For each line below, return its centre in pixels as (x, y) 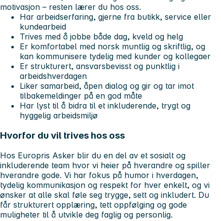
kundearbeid (43, 27)
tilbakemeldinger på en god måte (81, 96)
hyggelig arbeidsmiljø (59, 116)
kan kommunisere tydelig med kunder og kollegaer (115, 56)
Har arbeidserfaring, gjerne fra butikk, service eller (115, 17)
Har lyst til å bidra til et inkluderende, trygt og (105, 106)
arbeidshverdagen (53, 76)
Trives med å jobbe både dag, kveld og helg (101, 37)
